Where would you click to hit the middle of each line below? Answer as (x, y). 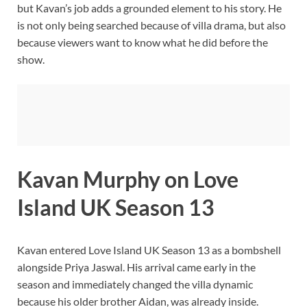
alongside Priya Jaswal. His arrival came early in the (136, 267)
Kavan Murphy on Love (128, 180)
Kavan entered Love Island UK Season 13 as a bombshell (149, 250)
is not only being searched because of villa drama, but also (151, 25)
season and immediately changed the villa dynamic (135, 284)
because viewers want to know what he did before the (143, 42)
